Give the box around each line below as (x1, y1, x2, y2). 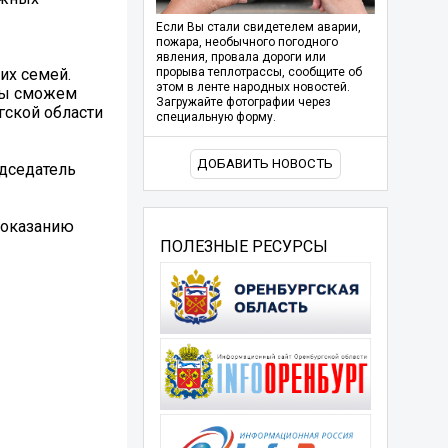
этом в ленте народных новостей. (155, 80, 350, 95)
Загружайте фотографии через (155, 95, 331, 110)
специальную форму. (155, 110, 276, 125)
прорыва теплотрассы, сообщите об (155, 65, 362, 80)
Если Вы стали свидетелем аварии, (155, 20, 361, 35)
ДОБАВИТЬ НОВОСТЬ (197, 156, 334, 172)
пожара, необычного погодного (155, 35, 338, 50)
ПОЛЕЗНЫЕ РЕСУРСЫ (159, 236, 328, 256)
